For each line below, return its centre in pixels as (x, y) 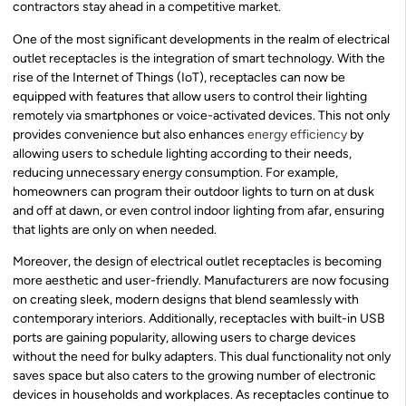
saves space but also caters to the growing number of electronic (194, 376)
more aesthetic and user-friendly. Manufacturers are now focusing (201, 281)
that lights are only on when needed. (115, 229)
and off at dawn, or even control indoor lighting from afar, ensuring (198, 210)
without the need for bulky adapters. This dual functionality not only (202, 357)
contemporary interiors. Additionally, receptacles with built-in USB (199, 319)
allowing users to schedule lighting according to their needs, (182, 153)
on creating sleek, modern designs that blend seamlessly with (186, 300)
